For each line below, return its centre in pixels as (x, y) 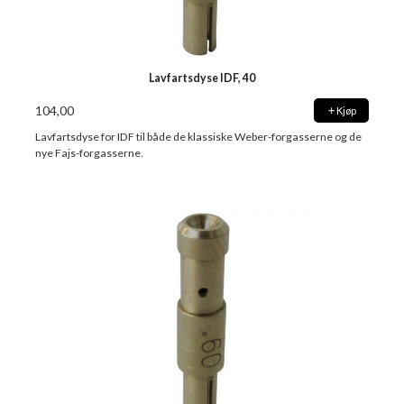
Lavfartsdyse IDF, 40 (202, 78)
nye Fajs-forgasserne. (90, 152)
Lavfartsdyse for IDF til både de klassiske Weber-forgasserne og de (199, 136)
